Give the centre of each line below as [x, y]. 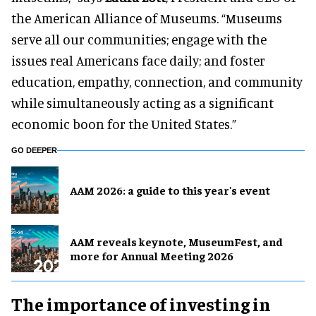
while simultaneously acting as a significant [142, 102]
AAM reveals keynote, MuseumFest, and [176, 242]
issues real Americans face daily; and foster [138, 60]
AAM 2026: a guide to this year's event [170, 190]
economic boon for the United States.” [124, 123]
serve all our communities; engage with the [139, 39]
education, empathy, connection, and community [157, 81]
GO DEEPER [34, 150]
